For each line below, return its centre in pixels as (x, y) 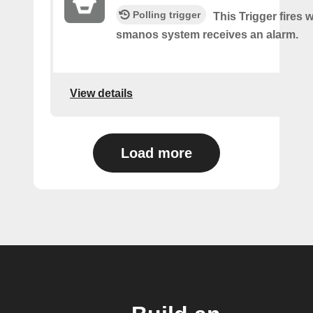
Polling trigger (167, 15)
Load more (156, 153)
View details (101, 93)
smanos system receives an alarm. (207, 35)
